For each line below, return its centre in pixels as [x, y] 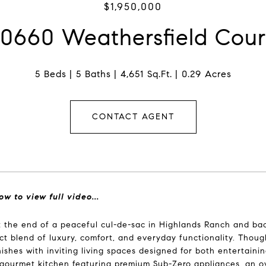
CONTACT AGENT [133, 117]
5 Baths [93, 74]
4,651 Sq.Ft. [146, 74]
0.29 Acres [206, 74]
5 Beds [50, 74]
